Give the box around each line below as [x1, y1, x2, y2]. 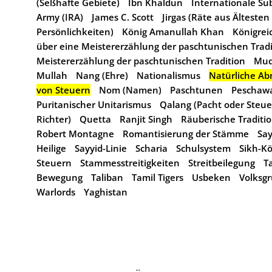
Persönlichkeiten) [36, 25, 114, 38]
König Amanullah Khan [122, 25, 224, 38]
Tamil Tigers [132, 171, 183, 183]
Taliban [91, 171, 123, 183]
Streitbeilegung [188, 157, 255, 169]
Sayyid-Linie [75, 142, 127, 154]
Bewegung [36, 171, 83, 183]
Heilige [36, 142, 66, 154]
